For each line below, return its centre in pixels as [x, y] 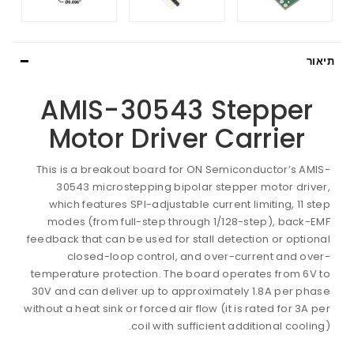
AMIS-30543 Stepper [177, 110]
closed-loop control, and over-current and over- [198, 256]
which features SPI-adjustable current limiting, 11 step [189, 204]
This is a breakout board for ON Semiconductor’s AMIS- [183, 169]
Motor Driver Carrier [177, 138]
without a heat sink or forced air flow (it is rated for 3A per [177, 308]
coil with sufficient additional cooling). [230, 326]
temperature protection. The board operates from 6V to [181, 273]
